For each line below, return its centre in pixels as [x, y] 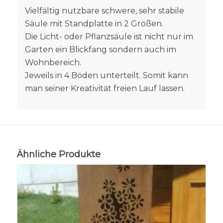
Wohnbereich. [53, 62]
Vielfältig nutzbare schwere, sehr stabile [104, 10]
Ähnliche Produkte [58, 155]
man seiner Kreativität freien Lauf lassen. [105, 88]
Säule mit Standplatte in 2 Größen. [94, 23]
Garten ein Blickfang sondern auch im [100, 49]
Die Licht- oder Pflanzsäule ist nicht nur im [109, 36]
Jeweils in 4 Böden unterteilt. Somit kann [106, 75]
